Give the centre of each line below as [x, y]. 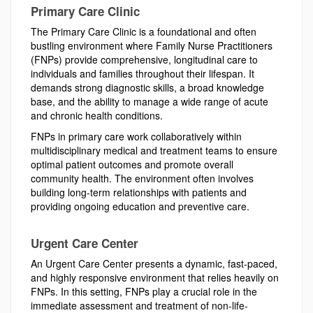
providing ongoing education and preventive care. [140, 206]
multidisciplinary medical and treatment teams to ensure [154, 150]
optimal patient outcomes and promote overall [132, 164]
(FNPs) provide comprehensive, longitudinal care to [144, 59]
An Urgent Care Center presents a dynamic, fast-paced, [154, 263]
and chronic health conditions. [97, 115]
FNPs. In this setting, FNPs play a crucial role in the [144, 291]
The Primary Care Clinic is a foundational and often [144, 31]
